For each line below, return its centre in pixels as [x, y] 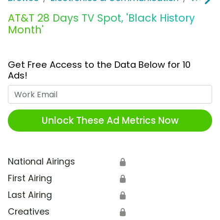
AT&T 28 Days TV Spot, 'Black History [101, 18]
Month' [26, 30]
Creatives [29, 212]
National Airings [41, 162]
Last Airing [30, 195]
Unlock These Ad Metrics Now [110, 120]
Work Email [133, 91]
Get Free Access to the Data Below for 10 [99, 65]
